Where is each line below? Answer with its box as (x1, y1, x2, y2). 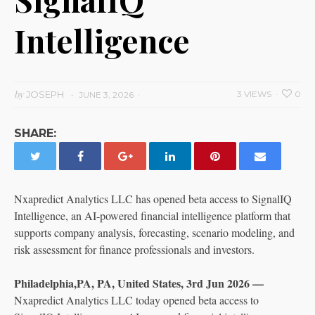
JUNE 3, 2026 (79, 89, 134, 100)
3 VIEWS (237, 89, 271, 99)
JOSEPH (26, 89, 64, 100)
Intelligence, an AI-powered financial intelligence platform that (14, 208, 290, 223)
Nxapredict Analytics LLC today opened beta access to (14, 292, 259, 307)
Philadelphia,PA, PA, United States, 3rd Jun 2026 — (14, 275, 264, 291)
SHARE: (14, 127, 56, 140)
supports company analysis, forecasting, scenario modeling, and (14, 225, 295, 240)
